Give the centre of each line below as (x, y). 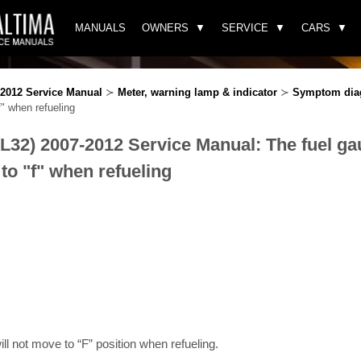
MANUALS (100, 28)
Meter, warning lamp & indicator (197, 92)
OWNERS (165, 28)
